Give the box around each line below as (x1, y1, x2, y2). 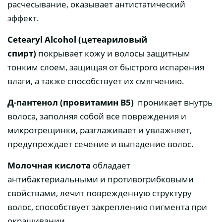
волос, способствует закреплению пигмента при (7, 201, 207, 213)
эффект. (7, 12, 39, 24)
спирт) (7, 48, 38, 59)
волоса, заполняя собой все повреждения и (7, 111, 186, 122)
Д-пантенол (7, 97, 58, 109)
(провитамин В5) (60, 97, 138, 109)
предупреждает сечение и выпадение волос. (7, 138, 194, 150)
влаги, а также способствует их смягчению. (7, 75, 184, 87)
